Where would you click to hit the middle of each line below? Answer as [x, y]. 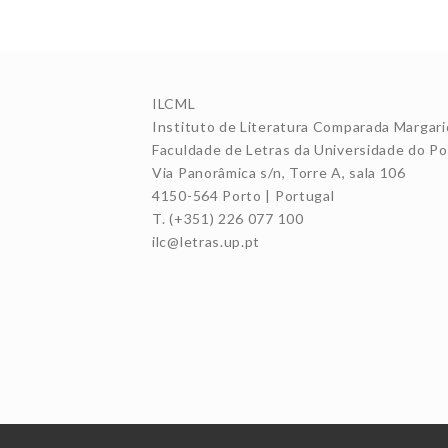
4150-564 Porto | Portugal [243, 196]
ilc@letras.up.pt [206, 242]
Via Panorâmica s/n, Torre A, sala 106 [279, 173]
